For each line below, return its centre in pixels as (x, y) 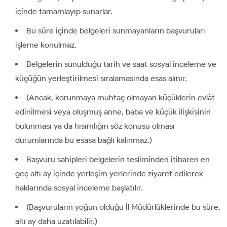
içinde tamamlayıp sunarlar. (64, 11)
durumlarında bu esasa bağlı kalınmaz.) (84, 140)
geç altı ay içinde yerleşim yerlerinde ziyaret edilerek (109, 173)
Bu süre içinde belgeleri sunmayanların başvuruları (116, 30)
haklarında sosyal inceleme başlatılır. (79, 187)
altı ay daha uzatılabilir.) (56, 221)
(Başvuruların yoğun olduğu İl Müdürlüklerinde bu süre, (123, 207)
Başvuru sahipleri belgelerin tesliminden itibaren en (118, 159)
